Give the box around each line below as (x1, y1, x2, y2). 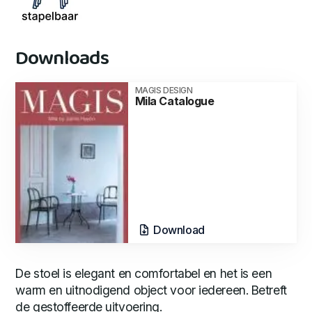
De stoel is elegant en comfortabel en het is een (15, 265, 272, 281)
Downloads (15, 41, 109, 76)
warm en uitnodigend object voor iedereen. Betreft (15, 282, 287, 297)
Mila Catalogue (134, 93, 214, 108)
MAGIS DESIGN (134, 84, 193, 95)
